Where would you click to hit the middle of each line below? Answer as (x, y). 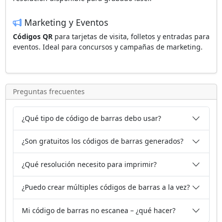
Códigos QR (32, 37)
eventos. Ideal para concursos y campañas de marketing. (108, 47)
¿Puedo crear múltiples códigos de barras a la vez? (106, 187)
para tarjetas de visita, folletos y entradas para (131, 37)
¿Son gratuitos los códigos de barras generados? (103, 141)
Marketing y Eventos (65, 23)
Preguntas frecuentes (49, 92)
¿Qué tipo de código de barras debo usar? (91, 118)
